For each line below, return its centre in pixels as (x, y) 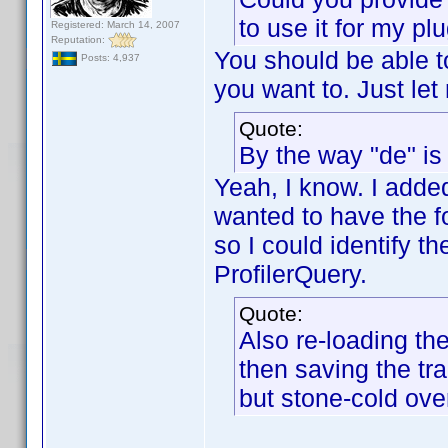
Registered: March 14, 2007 (115, 24)
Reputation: (79, 39)
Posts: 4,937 (109, 58)
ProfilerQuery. (290, 274)
